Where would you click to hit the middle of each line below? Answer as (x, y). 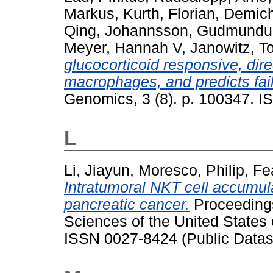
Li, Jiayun (97, 171)
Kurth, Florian (169, 14)
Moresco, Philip (191, 171)
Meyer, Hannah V (123, 48)
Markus (89, 14)
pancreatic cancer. (127, 205)
